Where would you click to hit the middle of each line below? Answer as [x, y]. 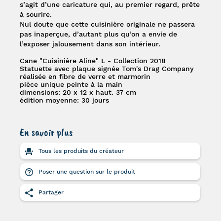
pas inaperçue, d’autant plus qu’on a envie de [99, 34]
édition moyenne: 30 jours [65, 100]
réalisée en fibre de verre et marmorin [85, 76]
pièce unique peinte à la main [71, 84]
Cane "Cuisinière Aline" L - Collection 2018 [93, 61]
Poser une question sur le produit [86, 172]
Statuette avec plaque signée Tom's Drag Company [107, 69]
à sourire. [36, 14]
